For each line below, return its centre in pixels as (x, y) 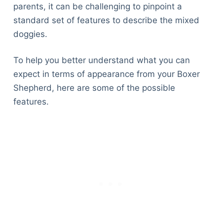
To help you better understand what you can (101, 60)
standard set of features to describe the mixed (106, 20)
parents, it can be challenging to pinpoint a (97, 6)
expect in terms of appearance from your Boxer (106, 74)
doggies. (30, 34)
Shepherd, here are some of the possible (94, 88)
